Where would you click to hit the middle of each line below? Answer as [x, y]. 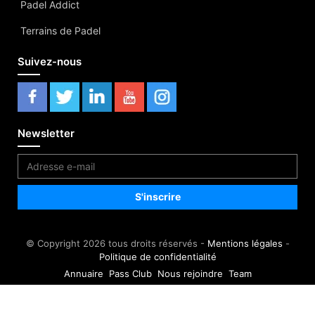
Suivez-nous [50, 61]
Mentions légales [245, 243]
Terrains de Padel [60, 30]
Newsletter [46, 133]
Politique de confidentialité [157, 256]
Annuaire [83, 273]
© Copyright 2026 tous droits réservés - [116, 243]
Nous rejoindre [190, 273]
